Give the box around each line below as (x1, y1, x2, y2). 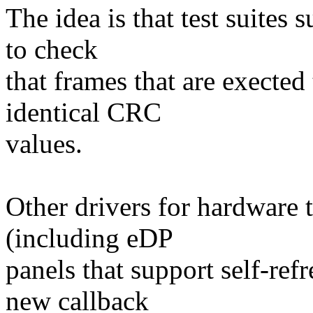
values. (6, 129, 82, 159)
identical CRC (6, 97, 161, 128)
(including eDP (6, 223, 173, 254)
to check (6, 34, 98, 65)
